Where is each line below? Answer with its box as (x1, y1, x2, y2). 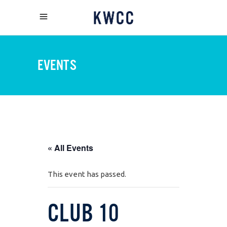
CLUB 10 (48, 200, 120, 225)
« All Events (48, 142, 93, 154)
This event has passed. (48, 170, 126, 178)
